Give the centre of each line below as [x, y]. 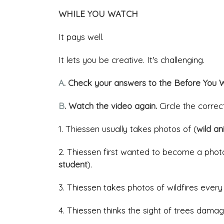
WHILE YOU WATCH [98, 14]
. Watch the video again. [112, 106]
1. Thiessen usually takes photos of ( [127, 129]
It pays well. [81, 37]
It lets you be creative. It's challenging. [131, 60]
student [73, 164]
